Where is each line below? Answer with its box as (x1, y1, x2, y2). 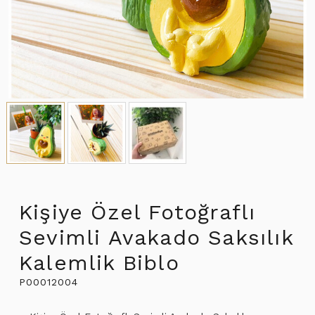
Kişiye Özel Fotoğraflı (19, 199, 256, 224)
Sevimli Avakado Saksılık (19, 224, 293, 250)
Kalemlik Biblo (19, 250, 179, 275)
